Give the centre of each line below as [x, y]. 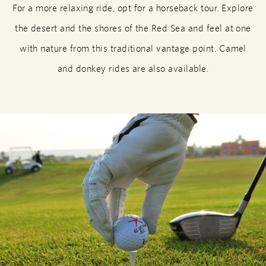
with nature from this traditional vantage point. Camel [133, 49]
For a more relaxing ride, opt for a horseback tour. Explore [133, 8]
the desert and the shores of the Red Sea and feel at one [133, 28]
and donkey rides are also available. [133, 69]
